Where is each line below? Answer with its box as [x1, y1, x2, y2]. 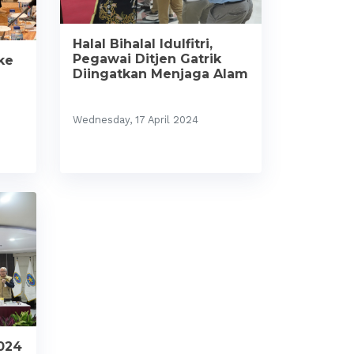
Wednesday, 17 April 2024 [73, 113, 198, 126]
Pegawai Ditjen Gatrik [73, 51, 221, 66]
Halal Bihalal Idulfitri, [73, 36, 213, 51]
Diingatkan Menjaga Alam [73, 66, 248, 81]
